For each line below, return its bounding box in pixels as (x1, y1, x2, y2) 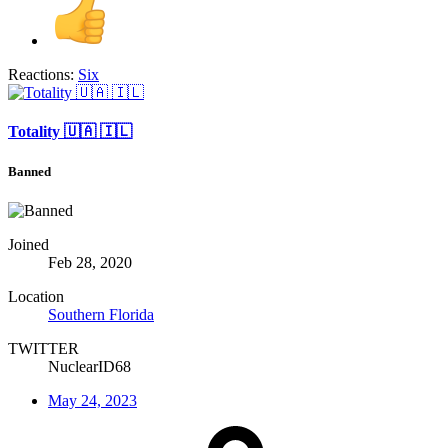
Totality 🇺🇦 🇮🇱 (8, 123, 132, 141)
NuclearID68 (48, 357, 131, 375)
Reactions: (8, 66, 74, 84)
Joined (8, 235, 49, 253)
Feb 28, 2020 (48, 253, 132, 271)
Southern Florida (48, 305, 154, 323)
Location (8, 287, 64, 305)
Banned (8, 163, 51, 179)
